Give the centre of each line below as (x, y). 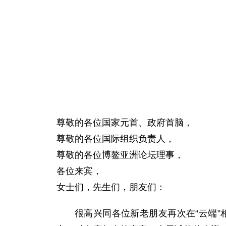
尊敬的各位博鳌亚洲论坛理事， (120, 155)
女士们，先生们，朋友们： (111, 187)
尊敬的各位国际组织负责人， (116, 139)
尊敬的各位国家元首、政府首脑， (125, 123)
